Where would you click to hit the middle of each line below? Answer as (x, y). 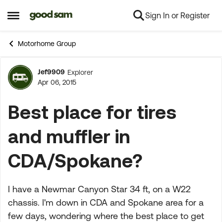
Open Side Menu (40, 19)
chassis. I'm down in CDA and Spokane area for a (106, 202)
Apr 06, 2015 (57, 82)
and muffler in (69, 136)
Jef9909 (51, 72)
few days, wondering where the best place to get (106, 216)
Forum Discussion (95, 83)
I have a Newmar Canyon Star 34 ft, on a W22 (99, 189)
